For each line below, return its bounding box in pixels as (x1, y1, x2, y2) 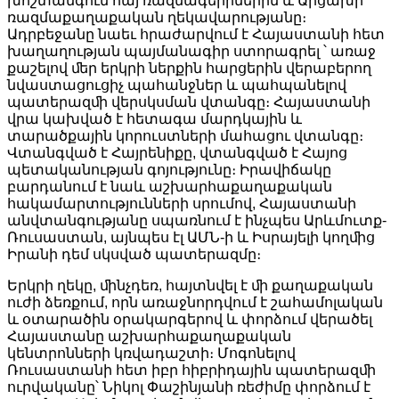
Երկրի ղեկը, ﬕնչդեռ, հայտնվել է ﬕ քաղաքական (7, 277, 373, 293)
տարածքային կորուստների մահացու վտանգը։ (7, 127, 363, 143)
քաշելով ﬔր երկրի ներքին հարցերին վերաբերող (7, 60, 371, 76)
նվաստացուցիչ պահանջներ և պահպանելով (7, 77, 346, 93)
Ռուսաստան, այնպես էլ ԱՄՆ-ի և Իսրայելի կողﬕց (7, 229, 375, 245)
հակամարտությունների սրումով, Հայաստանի (7, 195, 356, 211)
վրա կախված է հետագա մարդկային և (7, 110, 302, 126)
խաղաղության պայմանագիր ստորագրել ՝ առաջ (7, 43, 376, 59)
